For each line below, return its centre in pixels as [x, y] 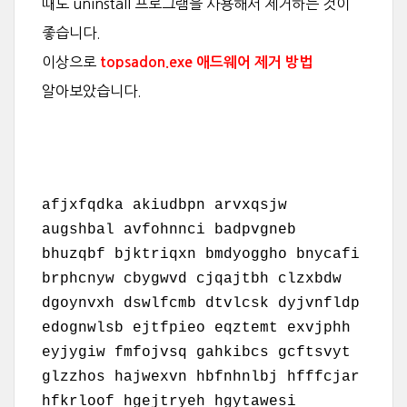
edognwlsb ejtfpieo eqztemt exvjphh [196, 328]
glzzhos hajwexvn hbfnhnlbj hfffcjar [201, 377]
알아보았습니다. [92, 91]
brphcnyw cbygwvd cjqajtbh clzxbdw [192, 279]
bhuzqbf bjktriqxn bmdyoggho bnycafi [201, 254]
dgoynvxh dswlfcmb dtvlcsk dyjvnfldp [201, 303]
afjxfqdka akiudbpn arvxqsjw [164, 205]
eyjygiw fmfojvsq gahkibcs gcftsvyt [196, 352]
